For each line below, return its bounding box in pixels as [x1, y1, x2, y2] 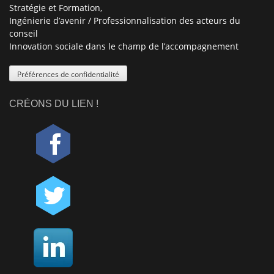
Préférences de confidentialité [17, 68, 119, 80]
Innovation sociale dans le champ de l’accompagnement [9, 40, 239, 53]
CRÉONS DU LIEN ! [9, 98, 98, 109]
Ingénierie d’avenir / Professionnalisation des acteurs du [9, 15, 240, 27]
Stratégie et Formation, [9, 2, 102, 14]
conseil [9, 28, 38, 40]
